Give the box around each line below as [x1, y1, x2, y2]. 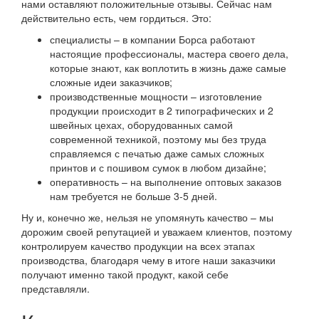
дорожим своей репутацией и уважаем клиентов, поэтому [21, 224, 292, 239]
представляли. [21, 281, 90, 296]
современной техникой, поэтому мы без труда [50, 131, 266, 146]
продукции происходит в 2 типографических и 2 [50, 103, 273, 117]
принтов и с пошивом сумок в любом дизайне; [50, 159, 266, 174]
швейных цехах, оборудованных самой [50, 117, 233, 132]
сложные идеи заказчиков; [50, 74, 172, 89]
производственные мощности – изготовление [50, 88, 262, 103]
